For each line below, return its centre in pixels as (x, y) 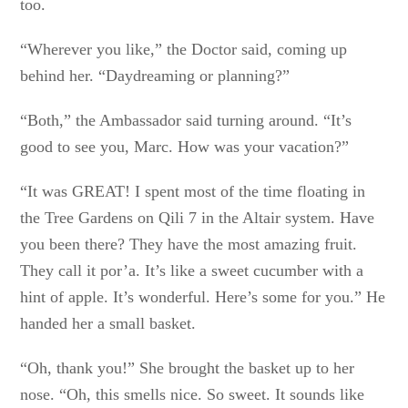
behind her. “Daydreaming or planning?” (155, 76)
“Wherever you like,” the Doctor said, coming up (184, 49)
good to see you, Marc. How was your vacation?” (185, 147)
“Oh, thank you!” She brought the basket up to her (188, 368)
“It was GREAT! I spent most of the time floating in (193, 191)
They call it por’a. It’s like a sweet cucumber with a (192, 270)
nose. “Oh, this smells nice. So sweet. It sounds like (193, 394)
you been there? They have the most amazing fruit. (189, 244)
